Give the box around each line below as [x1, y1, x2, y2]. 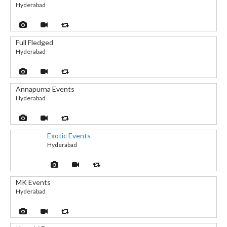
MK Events [16, 177, 51, 186]
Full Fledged [16, 37, 53, 47]
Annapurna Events [16, 84, 74, 93]
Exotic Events [47, 131, 91, 140]
